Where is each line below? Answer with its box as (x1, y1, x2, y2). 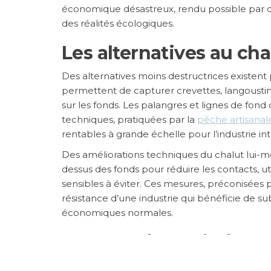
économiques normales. (62, 206, 173, 218)
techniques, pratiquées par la (62, 113, 197, 125)
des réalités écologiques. (62, 17, 174, 29)
